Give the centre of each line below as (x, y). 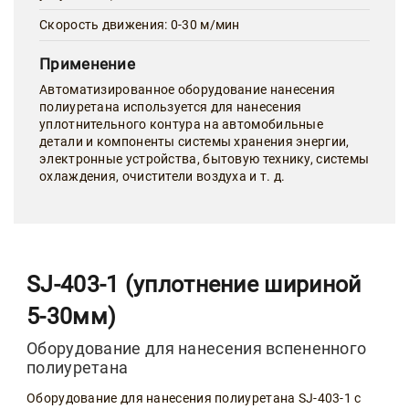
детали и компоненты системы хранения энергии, (194, 142)
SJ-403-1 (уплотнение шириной (194, 285)
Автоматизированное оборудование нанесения (188, 90)
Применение (87, 64)
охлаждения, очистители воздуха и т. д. (163, 177)
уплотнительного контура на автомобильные (181, 125)
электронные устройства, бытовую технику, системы (204, 159)
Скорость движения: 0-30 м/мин (140, 25)
